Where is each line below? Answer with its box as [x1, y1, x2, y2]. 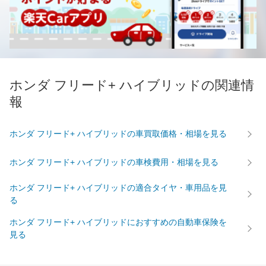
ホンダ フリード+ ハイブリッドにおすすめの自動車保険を [9, 217, 227, 227]
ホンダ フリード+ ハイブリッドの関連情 [9, 77, 254, 93]
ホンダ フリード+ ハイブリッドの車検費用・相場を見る [9, 157, 218, 167]
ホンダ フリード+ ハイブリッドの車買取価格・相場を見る [9, 129, 227, 139]
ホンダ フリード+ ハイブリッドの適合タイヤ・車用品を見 [9, 182, 227, 192]
